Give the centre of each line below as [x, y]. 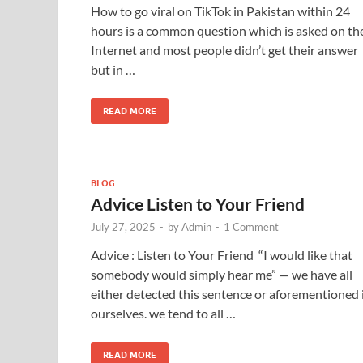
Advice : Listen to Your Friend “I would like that [222, 254]
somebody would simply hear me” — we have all [222, 274]
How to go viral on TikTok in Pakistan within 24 [220, 11]
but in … [113, 69]
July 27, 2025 [123, 226]
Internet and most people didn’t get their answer [224, 49]
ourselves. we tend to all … [163, 313]
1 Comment [251, 226]
